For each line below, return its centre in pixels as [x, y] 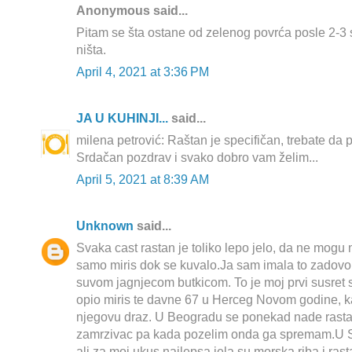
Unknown [105, 226]
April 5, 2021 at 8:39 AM [143, 180]
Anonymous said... [132, 11]
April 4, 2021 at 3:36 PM [143, 72]
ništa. [91, 50]
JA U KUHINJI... [122, 119]
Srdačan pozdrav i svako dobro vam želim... [197, 158]
